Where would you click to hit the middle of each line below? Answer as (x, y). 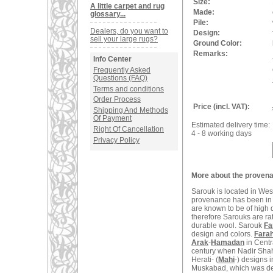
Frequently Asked (122, 70)
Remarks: (211, 54)
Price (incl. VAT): (222, 107)
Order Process (117, 100)
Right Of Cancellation (129, 129)
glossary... (108, 14)
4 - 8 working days (222, 133)
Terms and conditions (129, 89)
